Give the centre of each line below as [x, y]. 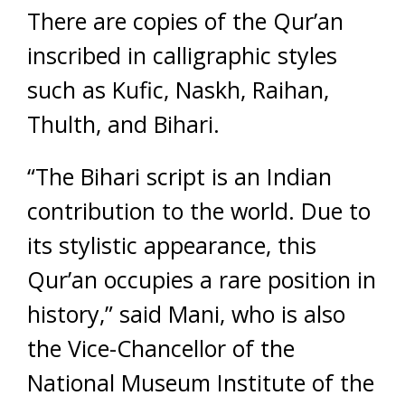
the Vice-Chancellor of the [161, 348]
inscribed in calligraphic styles [182, 55]
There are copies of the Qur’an [185, 21]
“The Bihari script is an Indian [179, 176]
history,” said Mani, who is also [186, 314]
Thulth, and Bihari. [123, 124]
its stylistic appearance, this [172, 245]
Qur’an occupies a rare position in [202, 279]
